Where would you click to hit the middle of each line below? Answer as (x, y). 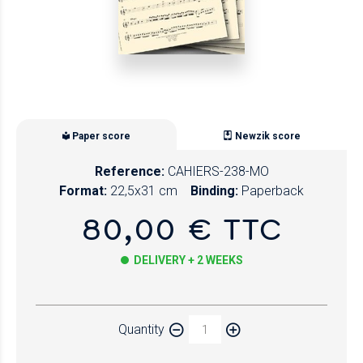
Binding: (214, 191)
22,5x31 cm (144, 191)
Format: (83, 191)
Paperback (273, 191)
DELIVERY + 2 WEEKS (188, 261)
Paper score (101, 136)
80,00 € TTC (181, 228)
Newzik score (268, 136)
